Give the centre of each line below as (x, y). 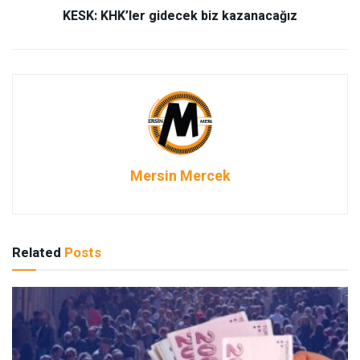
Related (37, 252)
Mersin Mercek (180, 176)
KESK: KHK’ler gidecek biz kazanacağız (180, 16)
